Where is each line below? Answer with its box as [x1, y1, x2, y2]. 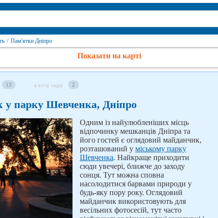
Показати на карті [77, 52, 141, 60]
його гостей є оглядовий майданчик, [80, 136, 201, 144]
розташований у [80, 145, 135, 153]
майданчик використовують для [80, 197, 186, 205]
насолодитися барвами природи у [80, 180, 192, 188]
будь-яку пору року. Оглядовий [80, 188, 182, 197]
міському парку [135, 145, 186, 153]
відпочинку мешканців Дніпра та [80, 127, 190, 135]
